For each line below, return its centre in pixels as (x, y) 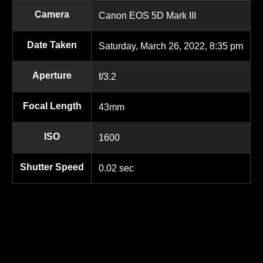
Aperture (52, 75)
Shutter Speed (52, 167)
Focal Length (52, 106)
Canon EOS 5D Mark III (147, 15)
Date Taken (52, 45)
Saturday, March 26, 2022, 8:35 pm (171, 46)
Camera (52, 14)
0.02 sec (116, 168)
